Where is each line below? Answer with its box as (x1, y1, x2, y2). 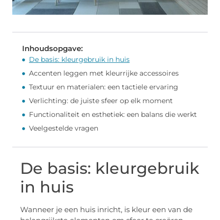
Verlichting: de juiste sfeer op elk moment (29, 96, 173, 106)
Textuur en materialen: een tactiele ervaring (29, 82, 178, 92)
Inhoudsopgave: (22, 44, 83, 54)
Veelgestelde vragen (29, 124, 98, 133)
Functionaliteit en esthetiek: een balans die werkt (29, 110, 197, 119)
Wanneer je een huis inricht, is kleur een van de (20, 205, 192, 215)
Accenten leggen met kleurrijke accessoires (29, 69, 179, 78)
